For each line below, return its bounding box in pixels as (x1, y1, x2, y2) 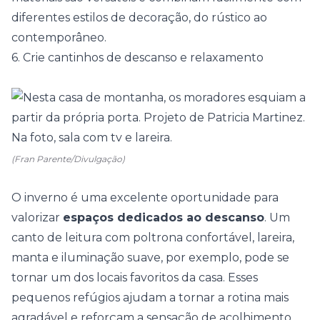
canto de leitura (11, 231, 102, 244)
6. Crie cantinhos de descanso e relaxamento (11, 51, 264, 64)
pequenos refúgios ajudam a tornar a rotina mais (11, 291, 289, 304)
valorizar (11, 211, 63, 224)
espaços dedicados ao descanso (63, 211, 264, 224)
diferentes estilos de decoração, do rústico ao (11, 11, 267, 24)
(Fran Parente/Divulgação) (11, 154, 125, 164)
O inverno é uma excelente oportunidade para (11, 191, 279, 204)
